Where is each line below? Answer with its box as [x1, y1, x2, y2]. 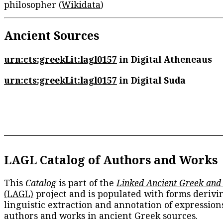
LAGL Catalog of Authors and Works [4, 152, 218, 168]
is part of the [56, 177, 116, 189]
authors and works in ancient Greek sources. [4, 210, 198, 222]
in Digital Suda [117, 74, 186, 87]
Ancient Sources [4, 27, 99, 44]
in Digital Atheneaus [117, 53, 212, 65]
